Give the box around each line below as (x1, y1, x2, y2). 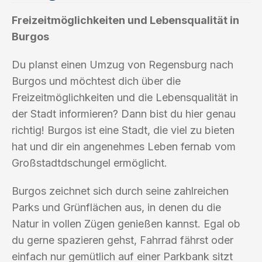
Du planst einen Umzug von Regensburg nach (12, 58, 233, 71)
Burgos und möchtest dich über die (12, 74, 181, 87)
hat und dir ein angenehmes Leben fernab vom (12, 140, 236, 153)
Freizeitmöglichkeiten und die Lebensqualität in (12, 91, 238, 104)
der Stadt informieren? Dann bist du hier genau (12, 107, 236, 120)
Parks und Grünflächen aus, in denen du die (12, 201, 221, 213)
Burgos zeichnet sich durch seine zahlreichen (12, 184, 229, 197)
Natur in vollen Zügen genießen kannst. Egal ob (12, 217, 240, 230)
